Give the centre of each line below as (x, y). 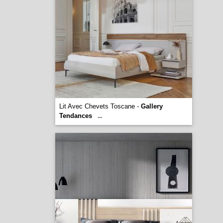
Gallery (152, 106)
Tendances (75, 116)
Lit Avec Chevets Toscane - (100, 106)
